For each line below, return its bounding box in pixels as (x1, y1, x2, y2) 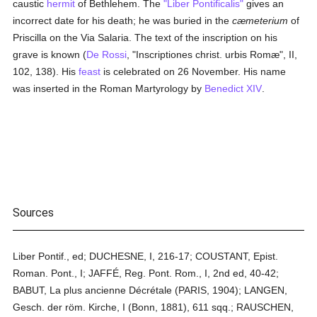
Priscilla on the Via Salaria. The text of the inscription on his (13, 32, 278, 43)
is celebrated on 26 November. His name (100, 66, 287, 77)
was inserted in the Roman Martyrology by (13, 83, 205, 94)
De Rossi (86, 49, 127, 60)
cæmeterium (232, 15, 289, 26)
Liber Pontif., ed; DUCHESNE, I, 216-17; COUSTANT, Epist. (13, 250, 279, 262)
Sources (13, 206, 54, 219)
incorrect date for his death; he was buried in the (13, 15, 233, 26)
